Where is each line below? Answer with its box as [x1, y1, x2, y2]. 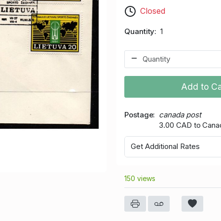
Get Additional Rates [131, 142, 200, 151]
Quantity [124, 26, 155, 36]
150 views [124, 174, 156, 183]
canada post [159, 110, 201, 119]
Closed [140, 5, 165, 16]
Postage [124, 110, 153, 119]
